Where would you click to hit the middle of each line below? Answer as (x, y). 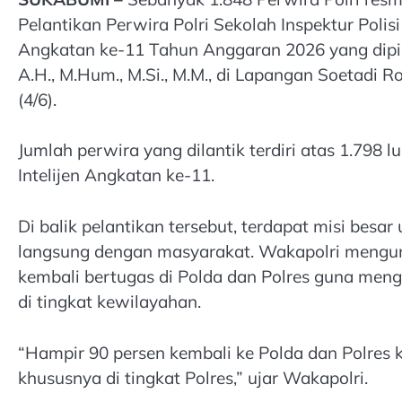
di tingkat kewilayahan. (109, 302)
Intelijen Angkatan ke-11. (116, 175)
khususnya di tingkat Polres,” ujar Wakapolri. (193, 377)
